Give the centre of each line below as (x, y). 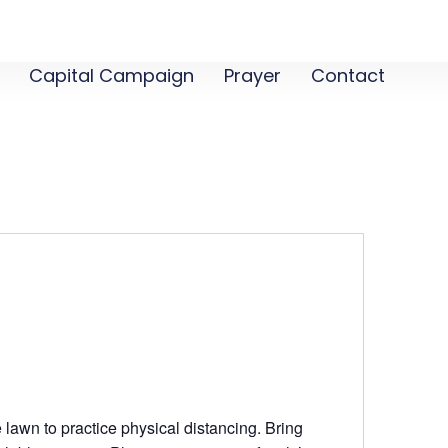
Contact (347, 75)
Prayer (252, 75)
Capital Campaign (111, 75)
